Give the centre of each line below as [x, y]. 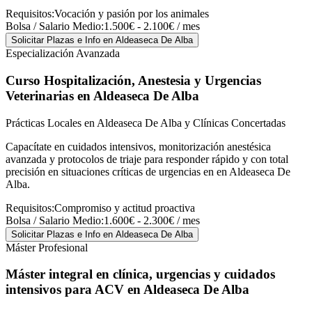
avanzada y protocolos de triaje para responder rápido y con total [147, 159]
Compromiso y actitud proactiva [125, 208]
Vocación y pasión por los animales [132, 14]
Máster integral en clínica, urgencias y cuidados [140, 274]
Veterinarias [40, 95]
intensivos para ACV [65, 290]
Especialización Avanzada [63, 54]
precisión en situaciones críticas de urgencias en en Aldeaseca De [148, 171]
